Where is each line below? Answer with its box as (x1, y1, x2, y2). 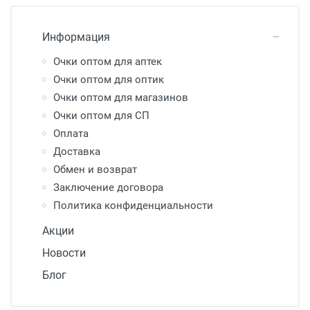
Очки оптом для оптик (53, 73, 164, 86)
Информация (42, 30, 110, 44)
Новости (42, 246, 86, 260)
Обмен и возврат (53, 163, 137, 176)
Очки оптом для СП (53, 109, 149, 122)
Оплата (53, 127, 89, 140)
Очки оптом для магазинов (53, 91, 188, 104)
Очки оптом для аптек (53, 55, 162, 69)
